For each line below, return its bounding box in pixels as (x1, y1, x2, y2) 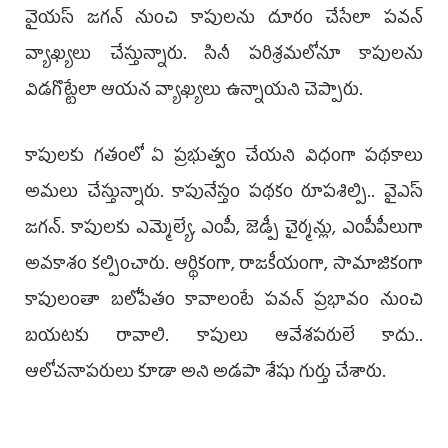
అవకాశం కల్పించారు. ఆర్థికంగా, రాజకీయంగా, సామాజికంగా (25, 249, 423, 284)
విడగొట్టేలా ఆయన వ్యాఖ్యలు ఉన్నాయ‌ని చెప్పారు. (25, 75, 363, 110)
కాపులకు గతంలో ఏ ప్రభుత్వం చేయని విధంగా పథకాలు (25, 141, 423, 176)
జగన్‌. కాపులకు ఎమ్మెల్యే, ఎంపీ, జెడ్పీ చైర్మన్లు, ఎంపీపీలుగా (25, 213, 423, 248)
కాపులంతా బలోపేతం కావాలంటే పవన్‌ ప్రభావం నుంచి (25, 285, 423, 320)
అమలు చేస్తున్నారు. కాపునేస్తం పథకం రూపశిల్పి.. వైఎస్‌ (25, 177, 423, 212)
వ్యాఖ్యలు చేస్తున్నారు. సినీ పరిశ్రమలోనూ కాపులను (25, 39, 423, 74)
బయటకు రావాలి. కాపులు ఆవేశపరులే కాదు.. (25, 321, 423, 356)
